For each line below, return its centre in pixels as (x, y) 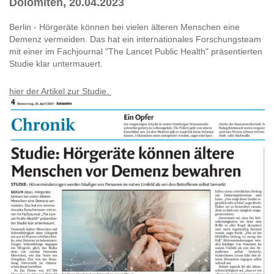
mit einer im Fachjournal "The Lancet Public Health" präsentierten (136, 52)
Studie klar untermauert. (57, 64)
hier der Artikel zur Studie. (60, 91)
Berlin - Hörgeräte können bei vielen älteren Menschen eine (124, 27)
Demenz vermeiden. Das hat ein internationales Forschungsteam (135, 39)
